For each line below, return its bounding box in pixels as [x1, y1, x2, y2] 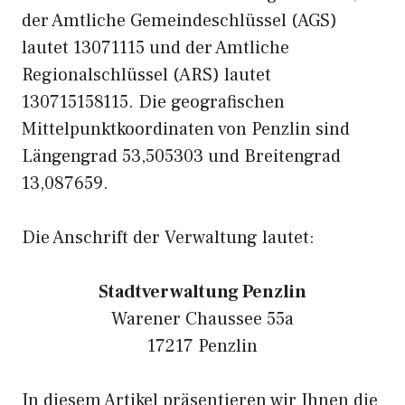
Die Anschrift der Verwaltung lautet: [22, 226, 315, 250]
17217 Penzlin [147, 334, 258, 358]
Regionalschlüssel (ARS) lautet [22, 63, 271, 87]
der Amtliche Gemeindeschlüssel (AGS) [22, 9, 337, 33]
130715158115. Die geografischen [22, 90, 285, 114]
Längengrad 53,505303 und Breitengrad [22, 145, 341, 168]
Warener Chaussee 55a [111, 307, 294, 331]
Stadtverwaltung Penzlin [99, 280, 306, 304]
